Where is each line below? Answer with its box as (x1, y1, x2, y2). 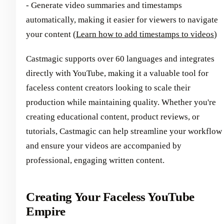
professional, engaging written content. (26, 155, 164, 165)
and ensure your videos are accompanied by (26, 141, 181, 151)
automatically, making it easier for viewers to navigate (26, 15, 218, 25)
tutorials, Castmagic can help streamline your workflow (26, 126, 222, 136)
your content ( (26, 29, 76, 39)
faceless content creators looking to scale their (26, 83, 190, 93)
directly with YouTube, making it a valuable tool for (26, 68, 208, 78)
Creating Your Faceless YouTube (26, 190, 194, 204)
